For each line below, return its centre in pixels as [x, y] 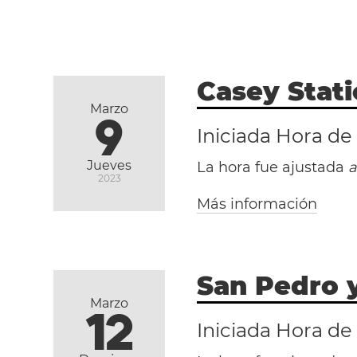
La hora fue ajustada [273, 167]
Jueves [110, 165]
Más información [257, 204]
